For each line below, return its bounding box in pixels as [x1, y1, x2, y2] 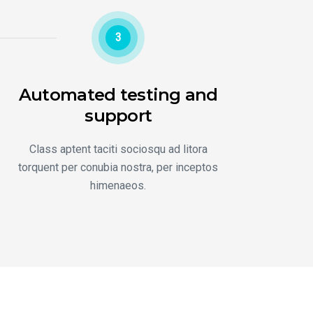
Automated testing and [18, 85, 218, 105]
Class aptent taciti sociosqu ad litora [29, 143, 208, 156]
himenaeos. [90, 179, 147, 192]
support [85, 105, 152, 126]
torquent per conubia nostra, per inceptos [18, 161, 219, 174]
